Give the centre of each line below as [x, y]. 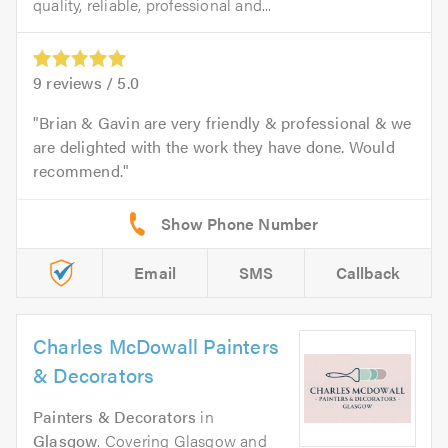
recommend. [78, 171]
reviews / [80, 83]
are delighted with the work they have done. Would [214, 147]
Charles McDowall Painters [156, 346]
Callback [368, 273]
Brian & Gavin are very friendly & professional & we [225, 123]
